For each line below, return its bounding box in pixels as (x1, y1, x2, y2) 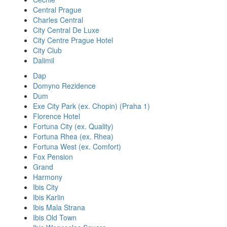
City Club (33, 45, 62, 55)
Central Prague (33, 5, 82, 15)
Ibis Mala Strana (33, 202, 85, 212)
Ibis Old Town (33, 212, 77, 222)
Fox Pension (33, 152, 73, 162)
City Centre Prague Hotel (33, 35, 113, 45)
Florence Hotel (33, 111, 80, 121)
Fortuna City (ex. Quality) (33, 121, 113, 131)
